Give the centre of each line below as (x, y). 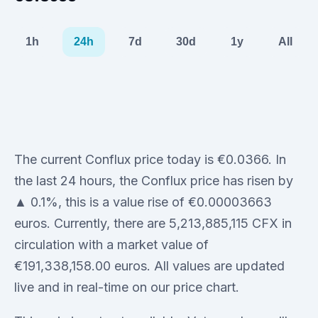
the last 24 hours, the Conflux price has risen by (154, 180)
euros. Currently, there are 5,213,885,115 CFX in (153, 223)
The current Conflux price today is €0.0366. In (150, 159)
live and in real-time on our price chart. (127, 287)
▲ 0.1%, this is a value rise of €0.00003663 (143, 202)
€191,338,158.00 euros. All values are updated (149, 265)
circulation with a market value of (111, 244)
